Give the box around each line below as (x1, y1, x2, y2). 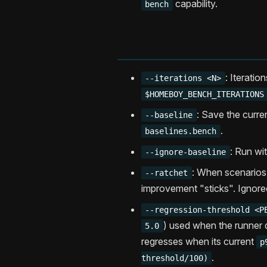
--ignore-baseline (145, 147, 226, 157)
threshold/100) (141, 253, 208, 263)
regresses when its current (141, 235, 256, 248)
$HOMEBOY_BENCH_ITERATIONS (145, 89, 265, 100)
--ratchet (145, 168, 188, 178)
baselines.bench (145, 126, 217, 136)
